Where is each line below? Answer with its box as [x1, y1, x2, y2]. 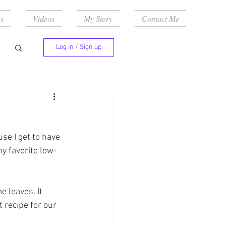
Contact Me [141, 13, 179, 24]
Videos [33, 13, 54, 24]
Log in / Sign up [56, 43, 101, 51]
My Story [84, 13, 112, 24]
